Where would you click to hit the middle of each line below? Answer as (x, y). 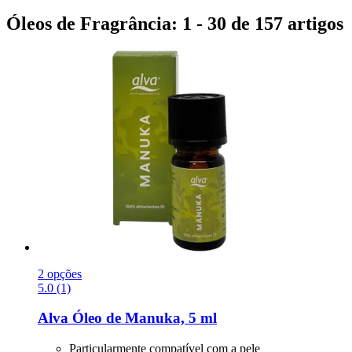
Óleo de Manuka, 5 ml (143, 318)
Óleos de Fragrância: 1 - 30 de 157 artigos (175, 23)
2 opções (60, 273)
